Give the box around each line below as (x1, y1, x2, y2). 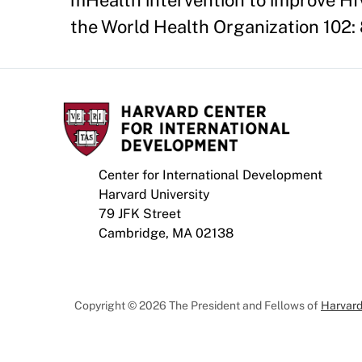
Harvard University (99, 187, 210, 202)
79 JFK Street (99, 206, 181, 221)
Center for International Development (99, 167, 322, 183)
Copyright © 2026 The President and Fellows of (74, 299, 321, 312)
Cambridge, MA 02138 (99, 225, 234, 241)
